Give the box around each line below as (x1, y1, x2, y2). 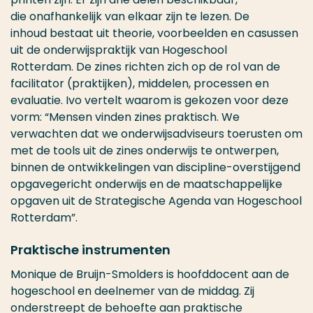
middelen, (138, 75, 191, 92)
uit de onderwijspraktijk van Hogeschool (10, 42, 227, 58)
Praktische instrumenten (10, 241, 170, 259)
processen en (191, 75, 269, 92)
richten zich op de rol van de (122, 59, 280, 75)
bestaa (50, 25, 89, 41)
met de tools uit (10, 143, 96, 159)
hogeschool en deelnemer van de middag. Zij (10, 283, 254, 299)
